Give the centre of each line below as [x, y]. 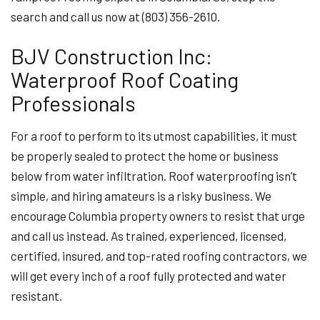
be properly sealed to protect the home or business [145, 156]
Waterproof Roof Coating [125, 79]
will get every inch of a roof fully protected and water [149, 276]
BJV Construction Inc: [111, 56]
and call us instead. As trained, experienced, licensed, [149, 236]
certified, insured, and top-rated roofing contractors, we [159, 256]
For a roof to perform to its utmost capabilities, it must [154, 136]
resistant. [37, 296]
